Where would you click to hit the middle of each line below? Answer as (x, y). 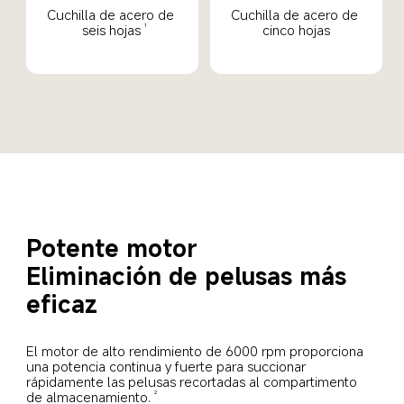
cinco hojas (297, 30)
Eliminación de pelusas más (190, 276)
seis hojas (111, 30)
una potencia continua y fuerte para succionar (168, 367)
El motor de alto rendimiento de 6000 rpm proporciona (197, 351)
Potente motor (112, 248)
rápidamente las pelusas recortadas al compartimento (194, 382)
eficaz (62, 304)
